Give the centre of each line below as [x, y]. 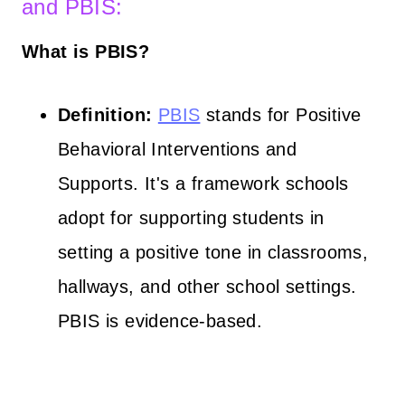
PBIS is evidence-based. [160, 320]
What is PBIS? [86, 51]
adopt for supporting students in [191, 217]
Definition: [105, 114]
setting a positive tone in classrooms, [213, 252]
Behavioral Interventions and [178, 149]
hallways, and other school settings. [207, 286]
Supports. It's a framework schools [203, 183]
